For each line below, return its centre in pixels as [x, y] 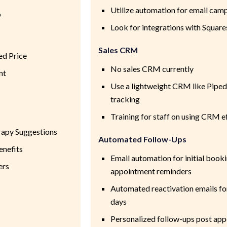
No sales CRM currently [152, 68]
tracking [125, 99]
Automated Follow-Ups [142, 139]
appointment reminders [151, 171]
